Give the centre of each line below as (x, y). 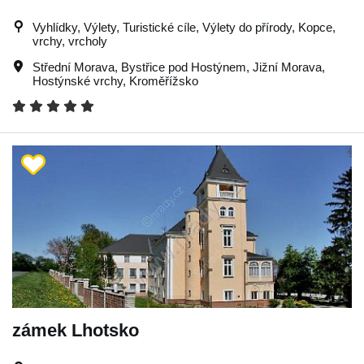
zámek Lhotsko (76, 330)
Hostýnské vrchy (78, 80)
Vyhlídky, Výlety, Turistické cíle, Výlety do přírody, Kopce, (184, 27)
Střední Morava (74, 67)
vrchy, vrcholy (70, 41)
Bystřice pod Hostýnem (184, 67)
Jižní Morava (287, 67)
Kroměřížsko (164, 80)
